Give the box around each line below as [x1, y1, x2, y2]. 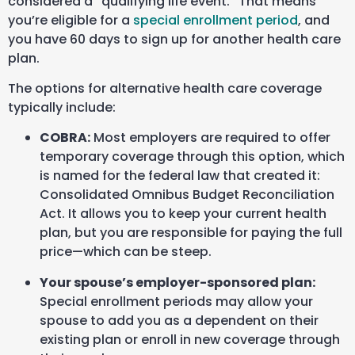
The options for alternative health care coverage [8, 79, 322, 98]
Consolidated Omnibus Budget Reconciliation [40, 185, 334, 204]
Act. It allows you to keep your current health [40, 204, 326, 223]
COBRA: [40, 128, 90, 147]
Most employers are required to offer [90, 128, 330, 147]
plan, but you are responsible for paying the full [40, 223, 342, 242]
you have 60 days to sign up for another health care [8, 29, 341, 48]
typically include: [8, 98, 116, 117]
